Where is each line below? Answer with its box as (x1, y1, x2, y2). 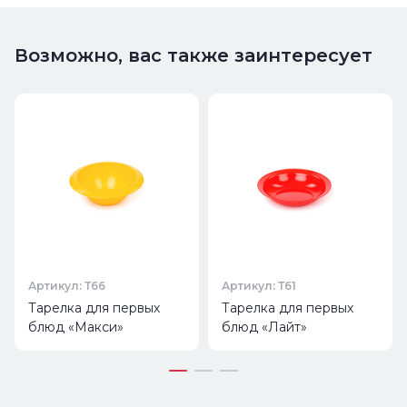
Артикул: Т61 (222, 278, 296, 293)
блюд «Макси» (28, 318, 124, 335)
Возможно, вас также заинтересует (15, 44, 372, 66)
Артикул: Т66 (28, 278, 105, 293)
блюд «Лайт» (222, 318, 307, 335)
